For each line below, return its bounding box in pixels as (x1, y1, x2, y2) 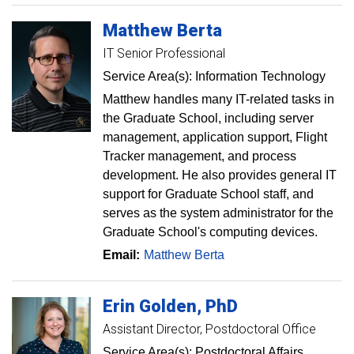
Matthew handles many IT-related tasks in (103, 92, 334, 106)
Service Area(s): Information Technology (103, 70, 326, 83)
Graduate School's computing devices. (103, 225, 318, 239)
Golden (139, 296, 197, 316)
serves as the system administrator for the (103, 206, 333, 220)
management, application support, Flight (103, 130, 327, 144)
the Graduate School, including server (103, 111, 314, 125)
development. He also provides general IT (103, 168, 337, 182)
